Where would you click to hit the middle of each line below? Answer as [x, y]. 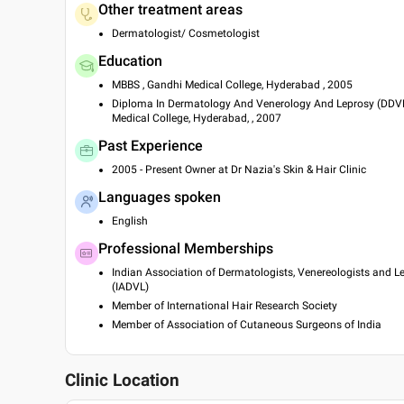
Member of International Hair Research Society [225, 306]
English [130, 221]
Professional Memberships [186, 248]
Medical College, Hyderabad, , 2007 [197, 118]
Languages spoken [160, 197]
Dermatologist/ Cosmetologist [186, 33]
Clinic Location [122, 381]
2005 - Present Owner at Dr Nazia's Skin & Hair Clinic [239, 170]
